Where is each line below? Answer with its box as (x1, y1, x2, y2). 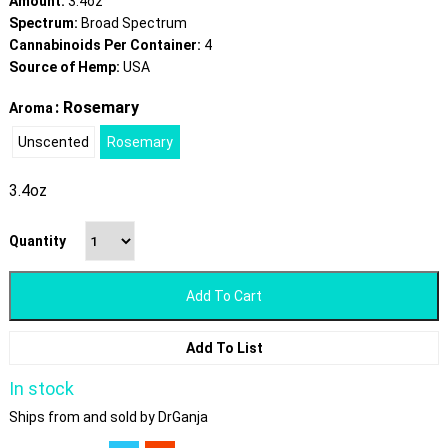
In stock (8, 378, 74, 400)
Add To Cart (186, 288, 262, 305)
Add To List (185, 340, 263, 357)
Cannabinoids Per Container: (8, 37, 204, 54)
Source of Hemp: (8, 59, 123, 76)
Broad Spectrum (80, 15, 187, 32)
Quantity (8, 233, 66, 250)
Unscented (17, 134, 89, 151)
